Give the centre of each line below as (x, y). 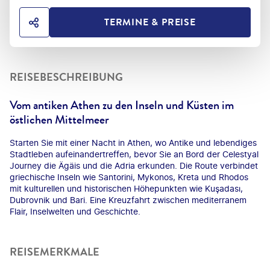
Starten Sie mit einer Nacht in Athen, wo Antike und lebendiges (133, 142)
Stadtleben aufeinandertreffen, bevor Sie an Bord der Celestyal (134, 154)
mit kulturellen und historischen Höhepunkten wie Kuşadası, (126, 188)
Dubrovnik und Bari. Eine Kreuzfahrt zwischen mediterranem (128, 199)
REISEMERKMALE (55, 252)
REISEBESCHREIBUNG (66, 77)
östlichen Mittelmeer (59, 119)
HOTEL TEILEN (74, 28)
